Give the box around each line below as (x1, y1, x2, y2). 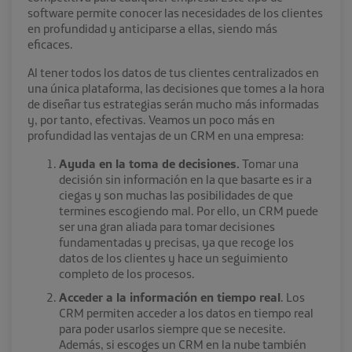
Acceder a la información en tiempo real (59, 288, 280, 305)
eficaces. (27, 35, 73, 52)
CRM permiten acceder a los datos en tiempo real (59, 304, 313, 321)
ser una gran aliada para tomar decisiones (59, 218, 275, 234)
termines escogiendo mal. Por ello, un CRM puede (59, 202, 318, 218)
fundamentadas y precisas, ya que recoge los (59, 233, 294, 250)
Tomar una (240, 155, 299, 171)
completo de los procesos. (59, 265, 195, 281)
